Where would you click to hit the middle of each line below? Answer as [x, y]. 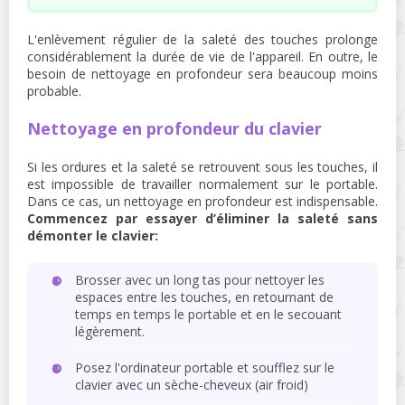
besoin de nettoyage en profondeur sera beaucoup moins [202, 74]
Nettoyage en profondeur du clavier [174, 128]
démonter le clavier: [93, 235]
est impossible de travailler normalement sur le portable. [202, 184]
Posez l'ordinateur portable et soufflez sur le [205, 367]
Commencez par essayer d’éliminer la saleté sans [202, 218]
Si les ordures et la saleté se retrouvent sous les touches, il [202, 167]
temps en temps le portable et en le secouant [208, 314]
